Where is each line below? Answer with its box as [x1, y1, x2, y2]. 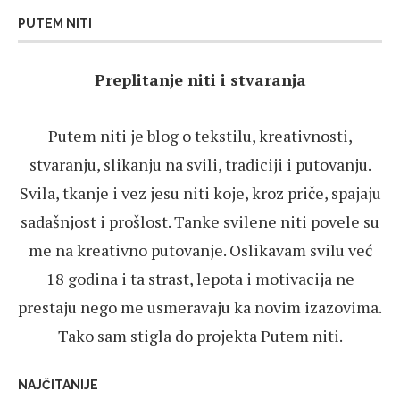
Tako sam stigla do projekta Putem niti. [57, 325, 343, 347]
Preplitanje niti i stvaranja [94, 69, 306, 91]
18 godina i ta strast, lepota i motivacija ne [46, 268, 354, 290]
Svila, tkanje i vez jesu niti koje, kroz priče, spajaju [19, 182, 381, 204]
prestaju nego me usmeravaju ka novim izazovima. [18, 296, 382, 319]
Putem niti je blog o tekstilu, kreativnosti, [47, 125, 353, 147]
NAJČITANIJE [18, 378, 98, 393]
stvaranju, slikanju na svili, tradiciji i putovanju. [29, 154, 371, 176]
